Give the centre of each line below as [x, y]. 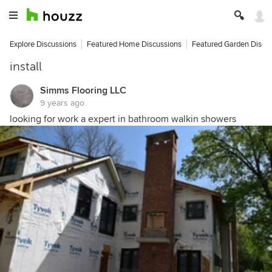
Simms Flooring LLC [83, 90]
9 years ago [62, 103]
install [26, 66]
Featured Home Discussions [134, 44]
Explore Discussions [43, 44]
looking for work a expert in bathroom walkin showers [123, 119]
